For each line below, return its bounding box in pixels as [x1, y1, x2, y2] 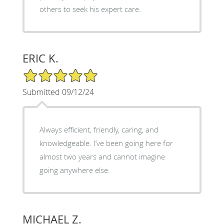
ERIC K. [22, 50, 58, 65]
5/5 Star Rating [22, 67, 72, 77]
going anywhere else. [39, 164, 110, 175]
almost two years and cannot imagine [39, 151, 165, 161]
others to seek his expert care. [39, 3, 141, 14]
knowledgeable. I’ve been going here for [39, 137, 173, 148]
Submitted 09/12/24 [22, 86, 94, 97]
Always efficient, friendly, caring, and [39, 124, 158, 134]
